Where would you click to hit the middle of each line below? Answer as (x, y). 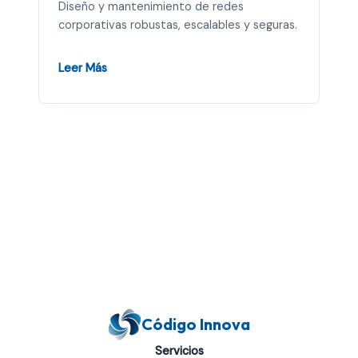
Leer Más (83, 68)
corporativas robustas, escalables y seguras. (178, 25)
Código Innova (195, 324)
